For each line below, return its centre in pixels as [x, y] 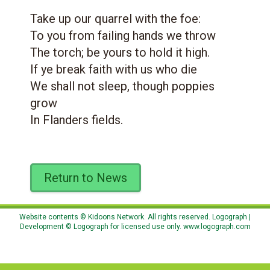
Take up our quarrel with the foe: [115, 18]
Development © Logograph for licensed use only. [100, 226]
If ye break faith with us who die [114, 69]
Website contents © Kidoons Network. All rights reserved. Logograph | [135, 217]
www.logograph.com [216, 226]
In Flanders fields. [77, 120]
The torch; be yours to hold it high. [120, 52]
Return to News [86, 177]
